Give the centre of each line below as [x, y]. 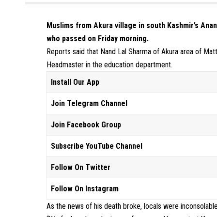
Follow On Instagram [85, 189]
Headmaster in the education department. [110, 65]
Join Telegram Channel [89, 103]
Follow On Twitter [81, 167]
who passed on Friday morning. [98, 39]
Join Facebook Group [86, 125]
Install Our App [75, 82]
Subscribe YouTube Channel [97, 146]
